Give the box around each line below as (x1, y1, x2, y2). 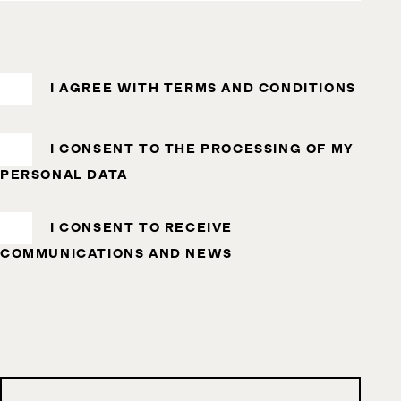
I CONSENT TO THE (50, 141, 201, 158)
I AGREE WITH (50, 80, 164, 97)
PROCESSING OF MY (200, 141, 354, 158)
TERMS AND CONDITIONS (163, 80, 356, 97)
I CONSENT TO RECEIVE (50, 219, 233, 236)
